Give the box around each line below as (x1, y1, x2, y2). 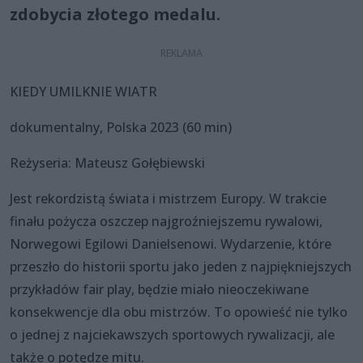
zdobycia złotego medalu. (10, 3, 220, 26)
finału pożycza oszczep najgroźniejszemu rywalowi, (10, 212, 322, 231)
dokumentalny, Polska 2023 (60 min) (10, 118, 232, 137)
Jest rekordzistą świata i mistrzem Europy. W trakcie (10, 190, 327, 208)
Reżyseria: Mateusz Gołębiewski (10, 154, 205, 173)
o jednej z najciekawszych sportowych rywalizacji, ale (10, 326, 335, 344)
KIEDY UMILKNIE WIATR (10, 83, 157, 101)
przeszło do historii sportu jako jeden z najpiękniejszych (10, 258, 352, 276)
